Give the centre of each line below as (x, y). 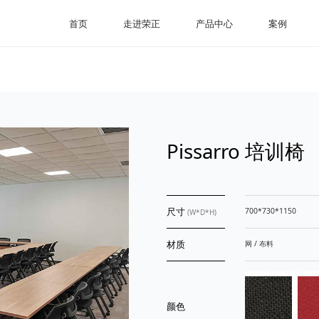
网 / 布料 (259, 244)
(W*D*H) (202, 212)
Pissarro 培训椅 (235, 151)
